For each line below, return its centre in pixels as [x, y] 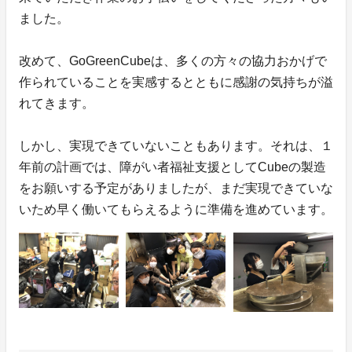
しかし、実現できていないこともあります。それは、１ [176, 146]
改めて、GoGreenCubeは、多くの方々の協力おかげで [173, 61]
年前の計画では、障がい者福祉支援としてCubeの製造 [172, 167]
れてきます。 [57, 104]
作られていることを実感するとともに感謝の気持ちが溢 [176, 82]
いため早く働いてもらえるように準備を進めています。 [176, 210]
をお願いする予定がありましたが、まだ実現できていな [176, 189]
